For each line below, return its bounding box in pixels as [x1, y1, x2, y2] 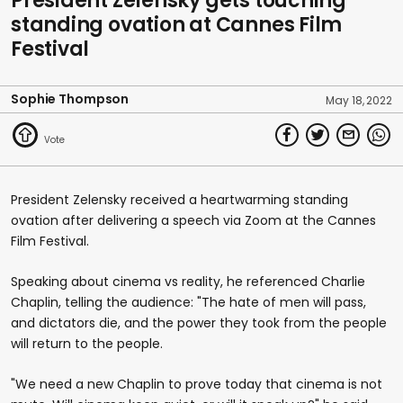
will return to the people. [11, 334, 163, 353]
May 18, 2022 [326, 92, 392, 108]
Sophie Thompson [11, 89, 130, 108]
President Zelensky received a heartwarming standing [11, 190, 348, 209]
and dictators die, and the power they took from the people [11, 313, 387, 332]
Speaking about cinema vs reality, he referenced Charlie [11, 272, 365, 291]
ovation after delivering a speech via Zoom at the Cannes [11, 210, 376, 229]
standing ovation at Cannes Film [11, 10, 343, 39]
